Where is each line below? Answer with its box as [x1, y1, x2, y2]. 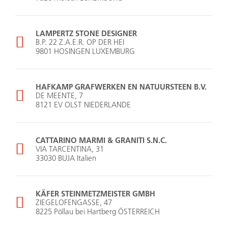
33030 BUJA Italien [36, 153, 96, 163]
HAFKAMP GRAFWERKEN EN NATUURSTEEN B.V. [36, 81, 207, 92]
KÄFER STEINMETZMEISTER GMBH [36, 188, 155, 199]
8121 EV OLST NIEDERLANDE [36, 100, 131, 110]
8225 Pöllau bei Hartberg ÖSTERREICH [36, 207, 160, 217]
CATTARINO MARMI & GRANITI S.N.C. [36, 135, 167, 146]
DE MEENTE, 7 [36, 91, 83, 101]
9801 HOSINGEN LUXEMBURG [36, 46, 135, 56]
